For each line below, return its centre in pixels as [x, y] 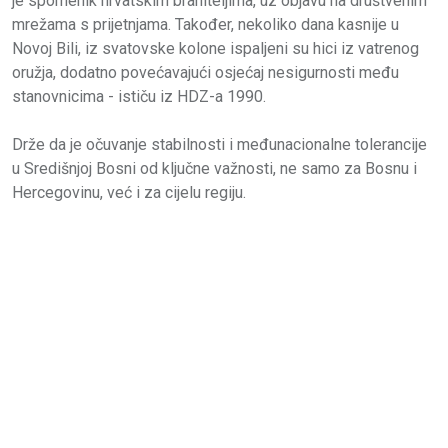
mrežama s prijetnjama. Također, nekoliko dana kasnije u [205, 24]
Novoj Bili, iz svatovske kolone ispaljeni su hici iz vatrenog [215, 48]
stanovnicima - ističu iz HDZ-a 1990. [141, 96]
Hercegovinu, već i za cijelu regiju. [129, 192]
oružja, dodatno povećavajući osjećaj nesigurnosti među [205, 72]
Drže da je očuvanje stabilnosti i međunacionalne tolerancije [219, 144]
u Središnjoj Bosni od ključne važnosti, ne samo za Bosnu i [214, 168]
